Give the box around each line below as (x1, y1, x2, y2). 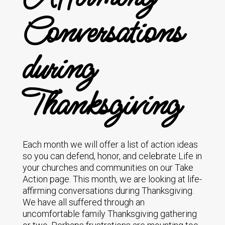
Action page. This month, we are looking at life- (22, 174, 202, 184)
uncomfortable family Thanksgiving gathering (22, 208, 197, 219)
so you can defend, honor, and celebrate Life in (22, 151, 202, 161)
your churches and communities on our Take (22, 162, 193, 173)
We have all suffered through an (22, 197, 145, 207)
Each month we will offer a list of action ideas (22, 139, 198, 150)
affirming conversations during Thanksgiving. (22, 185, 194, 196)
